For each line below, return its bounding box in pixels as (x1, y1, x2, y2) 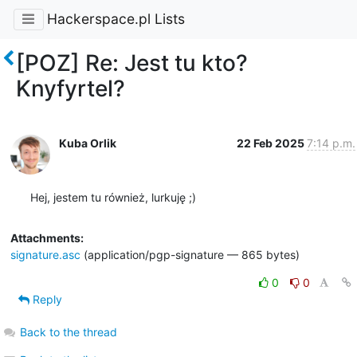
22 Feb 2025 (236, 135, 307, 150)
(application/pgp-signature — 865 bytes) (80, 247, 300, 261)
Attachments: (10, 230, 84, 245)
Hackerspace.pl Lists (46, 10, 185, 28)
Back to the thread (19, 324, 117, 339)
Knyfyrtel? (16, 74, 125, 102)
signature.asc (10, 247, 80, 261)
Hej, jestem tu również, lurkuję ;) (29, 190, 196, 204)
